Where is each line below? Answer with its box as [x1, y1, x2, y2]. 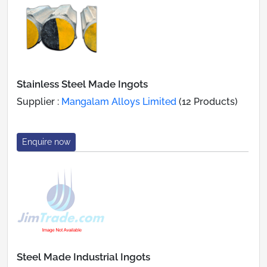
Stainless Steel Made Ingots [17, 77, 148, 90]
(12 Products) [176, 95, 238, 107]
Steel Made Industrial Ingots [17, 250, 150, 263]
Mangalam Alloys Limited [61, 95, 176, 107]
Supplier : [17, 95, 61, 107]
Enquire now [22, 136, 70, 147]
